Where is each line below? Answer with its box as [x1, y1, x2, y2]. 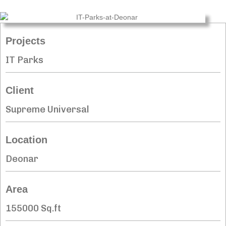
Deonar [6, 153, 38, 164]
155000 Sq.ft [6, 202, 61, 214]
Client [6, 84, 34, 96]
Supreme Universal [6, 103, 89, 115]
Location [6, 134, 47, 145]
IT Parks [6, 54, 43, 66]
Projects [6, 35, 45, 46]
